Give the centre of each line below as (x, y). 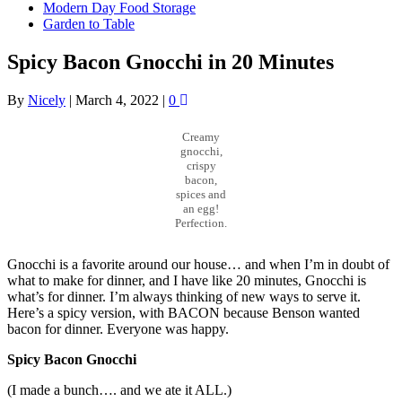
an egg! (201, 209)
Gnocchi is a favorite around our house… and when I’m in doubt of (198, 265)
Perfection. (201, 223)
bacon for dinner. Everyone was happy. (118, 329)
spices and (201, 195)
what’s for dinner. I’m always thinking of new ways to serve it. (184, 297)
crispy (201, 166)
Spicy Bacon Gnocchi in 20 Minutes (170, 61)
